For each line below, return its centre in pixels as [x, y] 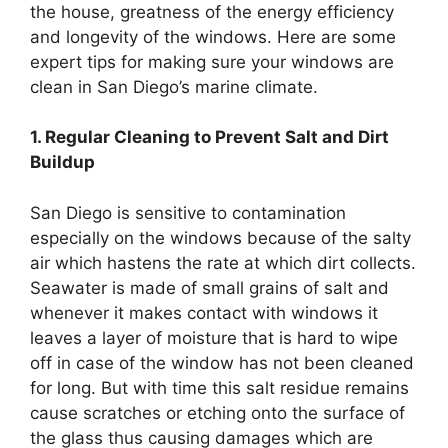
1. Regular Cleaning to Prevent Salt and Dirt [209, 137]
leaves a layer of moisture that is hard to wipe [214, 337]
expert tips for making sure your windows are [212, 61]
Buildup [62, 162]
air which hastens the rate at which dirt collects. [223, 262]
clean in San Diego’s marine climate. [174, 86]
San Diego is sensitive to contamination [188, 212]
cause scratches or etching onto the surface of [217, 412]
